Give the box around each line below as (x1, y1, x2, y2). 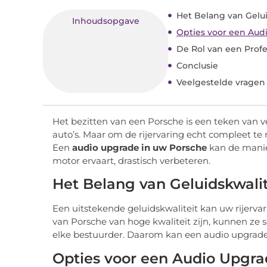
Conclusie (176, 60, 218, 71)
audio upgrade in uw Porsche (72, 141, 207, 153)
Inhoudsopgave (72, 15, 139, 26)
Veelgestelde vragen (176, 76, 265, 88)
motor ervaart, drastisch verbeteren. (52, 154, 210, 166)
